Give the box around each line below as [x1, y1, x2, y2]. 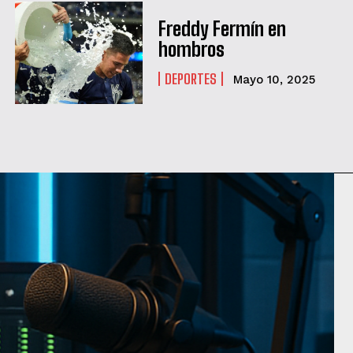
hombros [158, 38, 225, 61]
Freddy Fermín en [158, 17, 286, 41]
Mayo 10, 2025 [232, 72, 315, 87]
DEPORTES [164, 70, 217, 88]
